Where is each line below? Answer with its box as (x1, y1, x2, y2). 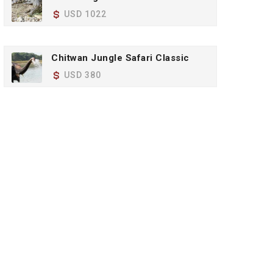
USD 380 (64, 70, 101, 80)
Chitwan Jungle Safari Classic (51, 52, 190, 63)
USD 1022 (64, 9, 107, 19)
